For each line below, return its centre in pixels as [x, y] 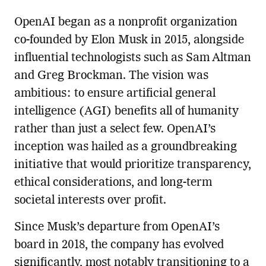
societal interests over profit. [90, 201]
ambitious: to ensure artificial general [115, 94]
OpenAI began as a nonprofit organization [126, 23]
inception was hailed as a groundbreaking [125, 148]
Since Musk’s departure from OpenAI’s [117, 228]
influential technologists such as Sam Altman [132, 58]
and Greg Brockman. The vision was [111, 76]
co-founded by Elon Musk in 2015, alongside [129, 41]
